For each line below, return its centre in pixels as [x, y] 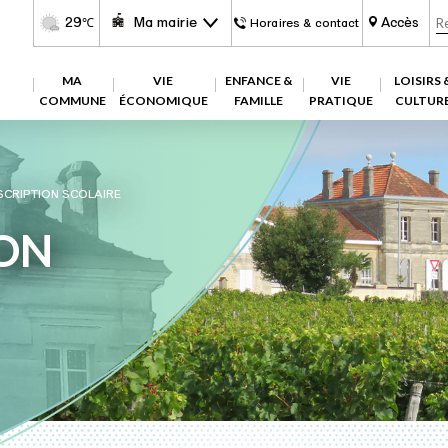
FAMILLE [258, 100]
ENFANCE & [258, 80]
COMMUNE [72, 100]
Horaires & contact [305, 23]
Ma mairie [165, 22]
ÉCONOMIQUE [163, 100]
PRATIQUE [340, 100]
